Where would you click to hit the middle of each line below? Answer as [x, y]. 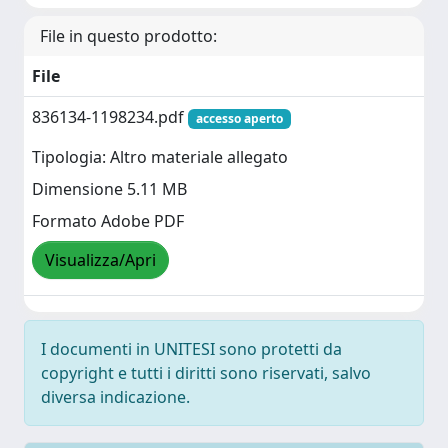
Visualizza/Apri [100, 260]
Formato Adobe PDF [108, 221]
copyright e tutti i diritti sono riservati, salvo [206, 373]
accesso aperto [239, 118]
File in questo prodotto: [128, 36]
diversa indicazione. [115, 397]
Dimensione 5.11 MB [109, 189]
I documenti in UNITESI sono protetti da [191, 349]
